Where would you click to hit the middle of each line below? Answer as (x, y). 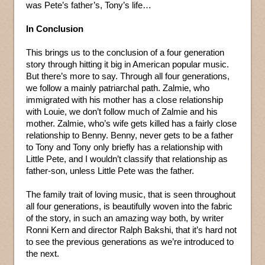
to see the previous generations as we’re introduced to (130, 242)
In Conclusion (55, 29)
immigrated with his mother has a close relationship (125, 100)
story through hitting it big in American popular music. (127, 64)
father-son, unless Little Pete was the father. (110, 171)
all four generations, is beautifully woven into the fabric (129, 206)
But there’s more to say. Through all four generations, (128, 76)
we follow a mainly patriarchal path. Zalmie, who (118, 88)
